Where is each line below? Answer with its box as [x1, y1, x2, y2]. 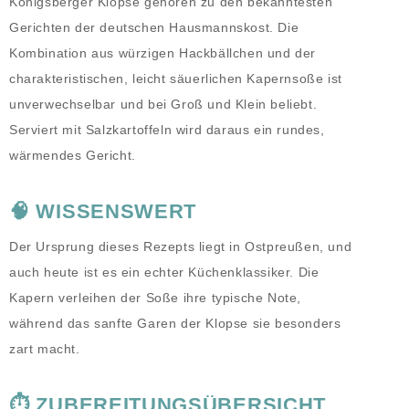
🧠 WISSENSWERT [9, 200, 197, 224]
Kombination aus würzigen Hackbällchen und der [9, 46, 317, 61]
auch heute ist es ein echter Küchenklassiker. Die [9, 265, 320, 280]
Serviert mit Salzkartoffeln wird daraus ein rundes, [9, 122, 325, 138]
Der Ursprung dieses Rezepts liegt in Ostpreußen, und [9, 239, 352, 255]
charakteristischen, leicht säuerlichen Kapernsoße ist [9, 71, 342, 87]
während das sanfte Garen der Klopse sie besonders [9, 316, 341, 331]
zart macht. [9, 341, 80, 357]
